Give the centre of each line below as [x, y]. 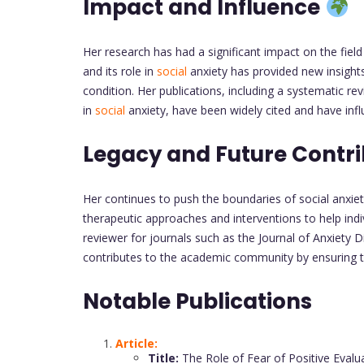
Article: [136, 343]
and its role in [118, 71]
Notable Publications [200, 301]
